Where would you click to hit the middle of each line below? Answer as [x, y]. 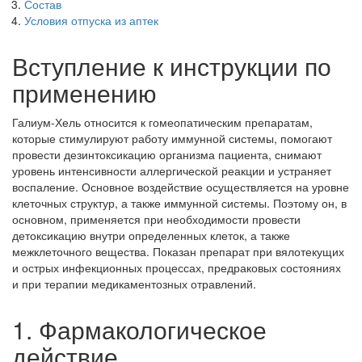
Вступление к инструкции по [172, 66]
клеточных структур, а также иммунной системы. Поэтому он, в [179, 203]
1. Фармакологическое [139, 330]
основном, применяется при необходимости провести [156, 219]
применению [84, 93]
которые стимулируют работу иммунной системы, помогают [172, 139]
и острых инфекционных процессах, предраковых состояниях [177, 268]
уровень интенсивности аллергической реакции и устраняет [172, 171]
